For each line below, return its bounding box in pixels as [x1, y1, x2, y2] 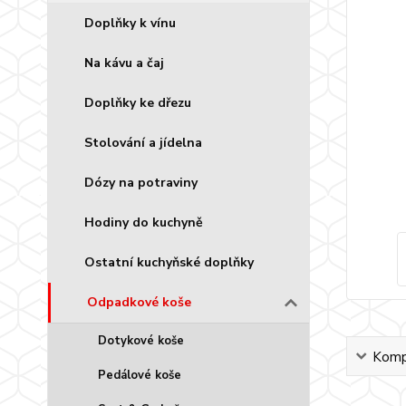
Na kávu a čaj [84, 54, 164, 72]
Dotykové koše [98, 333, 184, 349]
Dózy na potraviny [84, 174, 198, 191]
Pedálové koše [98, 367, 181, 383]
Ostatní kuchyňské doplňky [84, 254, 254, 271]
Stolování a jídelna [84, 134, 202, 151]
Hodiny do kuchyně [84, 214, 203, 231]
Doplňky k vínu [84, 14, 176, 32]
